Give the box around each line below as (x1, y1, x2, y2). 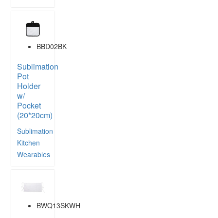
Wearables (17, 149, 50, 160)
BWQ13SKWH (36, 200, 80, 210)
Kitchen (17, 138, 40, 148)
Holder (17, 80, 40, 92)
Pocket (17, 100, 41, 111)
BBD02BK (36, 41, 67, 52)
